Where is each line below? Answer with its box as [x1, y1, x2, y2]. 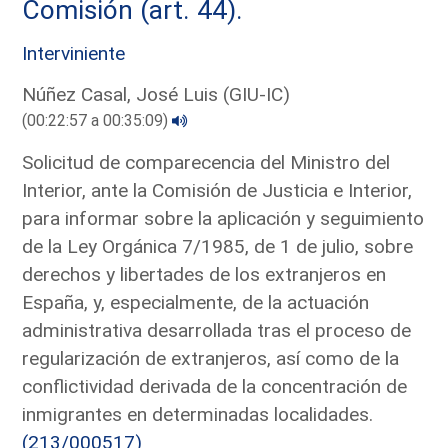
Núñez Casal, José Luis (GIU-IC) [22, 82, 291, 106]
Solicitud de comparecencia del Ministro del [22, 150, 391, 174]
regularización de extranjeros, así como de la [22, 346, 400, 370]
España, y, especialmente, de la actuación [22, 290, 370, 314]
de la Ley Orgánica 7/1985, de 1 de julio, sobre [22, 234, 414, 258]
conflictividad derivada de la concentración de [22, 374, 408, 398]
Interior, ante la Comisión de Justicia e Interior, [22, 178, 413, 202]
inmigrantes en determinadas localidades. [22, 402, 374, 426]
